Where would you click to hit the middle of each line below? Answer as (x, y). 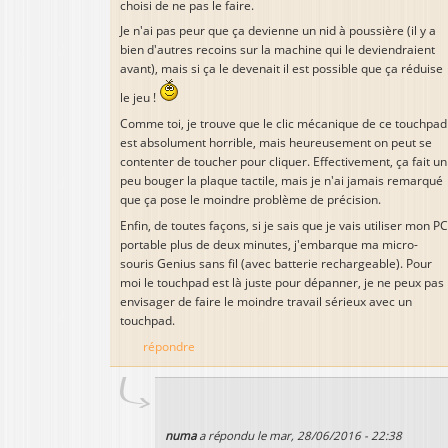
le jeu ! (139, 98)
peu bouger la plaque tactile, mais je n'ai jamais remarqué (281, 181)
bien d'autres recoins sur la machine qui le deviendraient (277, 50)
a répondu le (232, 435)
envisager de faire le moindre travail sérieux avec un (266, 302)
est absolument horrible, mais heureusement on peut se (276, 143)
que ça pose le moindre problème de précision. (250, 200)
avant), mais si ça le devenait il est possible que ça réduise (281, 69)
